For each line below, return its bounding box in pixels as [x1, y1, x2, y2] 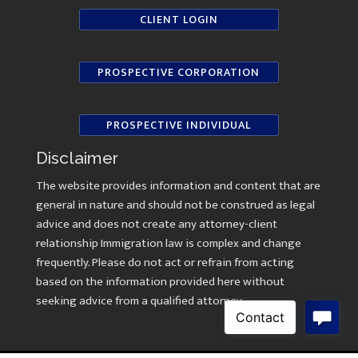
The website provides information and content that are [35, 176, 320, 197]
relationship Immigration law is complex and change [35, 233, 301, 254]
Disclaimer [35, 148, 118, 169]
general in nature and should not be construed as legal [35, 195, 315, 216]
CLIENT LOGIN [139, 10, 218, 30]
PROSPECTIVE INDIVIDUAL [106, 116, 252, 135]
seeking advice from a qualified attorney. [35, 291, 246, 312]
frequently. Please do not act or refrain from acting [35, 253, 294, 273]
